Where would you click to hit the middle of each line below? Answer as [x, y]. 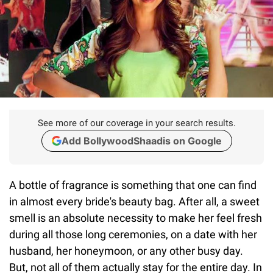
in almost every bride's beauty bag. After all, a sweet [134, 201]
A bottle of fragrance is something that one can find [133, 185]
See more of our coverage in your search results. [136, 123]
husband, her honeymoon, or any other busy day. [126, 250]
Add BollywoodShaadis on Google [141, 140]
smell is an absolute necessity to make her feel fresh [136, 218]
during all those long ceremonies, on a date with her [133, 234]
